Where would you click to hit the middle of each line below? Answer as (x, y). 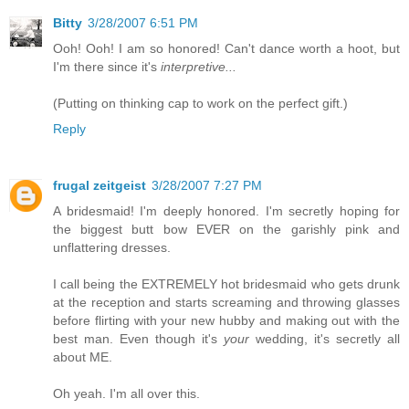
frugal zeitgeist (100, 186)
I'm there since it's (107, 67)
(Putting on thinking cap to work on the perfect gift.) (200, 104)
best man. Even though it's (138, 339)
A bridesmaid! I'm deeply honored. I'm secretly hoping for (226, 211)
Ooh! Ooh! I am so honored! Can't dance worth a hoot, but (226, 49)
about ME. (83, 357)
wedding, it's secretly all (325, 339)
